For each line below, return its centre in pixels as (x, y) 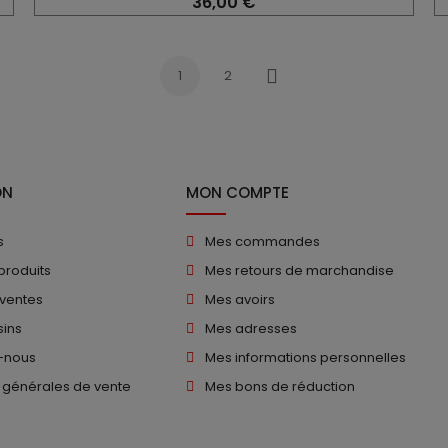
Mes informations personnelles (305, 357)
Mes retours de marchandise (299, 270)
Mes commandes (262, 241)
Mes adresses (251, 328)
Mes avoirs (240, 299)
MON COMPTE (237, 192)
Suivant (294, 86)
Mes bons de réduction (280, 386)
